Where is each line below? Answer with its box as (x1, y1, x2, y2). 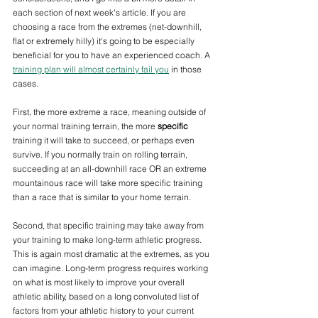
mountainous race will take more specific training (13, 177, 204, 189)
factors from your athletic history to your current (13, 305, 196, 317)
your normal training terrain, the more (13, 121, 158, 132)
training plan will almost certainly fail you (13, 64, 169, 75)
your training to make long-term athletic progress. (13, 234, 204, 246)
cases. (13, 78, 38, 89)
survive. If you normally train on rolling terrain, (13, 149, 190, 160)
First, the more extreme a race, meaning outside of (13, 106, 208, 118)
